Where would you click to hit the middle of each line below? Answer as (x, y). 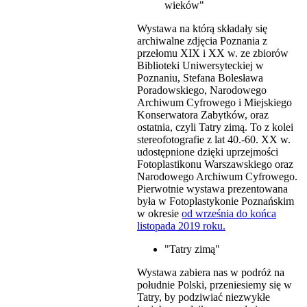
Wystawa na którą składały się (202, 28)
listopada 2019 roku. (181, 225)
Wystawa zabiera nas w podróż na (211, 272)
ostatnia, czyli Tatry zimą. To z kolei (215, 127)
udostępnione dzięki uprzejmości (208, 151)
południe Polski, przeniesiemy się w (214, 284)
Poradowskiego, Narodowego (202, 90)
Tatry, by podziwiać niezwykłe (204, 297)
